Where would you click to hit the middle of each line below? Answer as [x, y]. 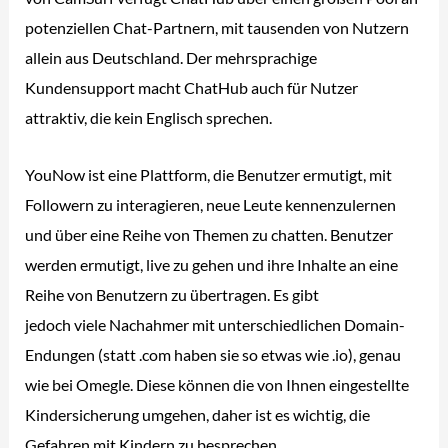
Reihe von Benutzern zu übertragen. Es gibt [174, 294]
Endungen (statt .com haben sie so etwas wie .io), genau [213, 354]
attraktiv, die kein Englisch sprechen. [149, 118]
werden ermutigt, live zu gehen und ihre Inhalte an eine [212, 264]
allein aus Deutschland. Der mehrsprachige [171, 58]
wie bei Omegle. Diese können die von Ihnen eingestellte [217, 384]
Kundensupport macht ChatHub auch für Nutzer [192, 88]
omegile [349, 294]
